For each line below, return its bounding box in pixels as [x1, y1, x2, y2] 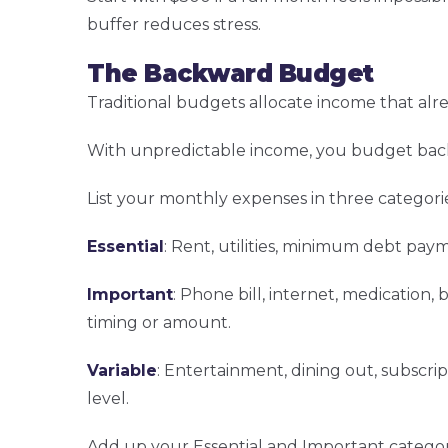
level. [87, 389, 129, 409]
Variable [87, 361, 157, 381]
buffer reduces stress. [87, 15, 261, 35]
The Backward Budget [87, 59, 374, 89]
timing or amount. [87, 313, 231, 333]
